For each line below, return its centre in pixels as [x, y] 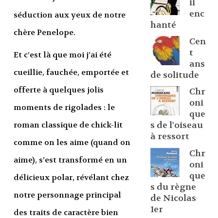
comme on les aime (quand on [72, 143]
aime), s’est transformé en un [70, 160]
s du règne [173, 187]
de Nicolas [173, 198]
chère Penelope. [44, 33]
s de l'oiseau [176, 126]
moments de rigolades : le [64, 108]
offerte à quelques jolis [58, 90]
